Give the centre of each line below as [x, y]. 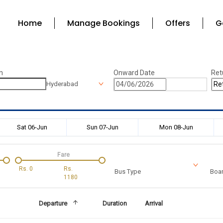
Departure [53, 203]
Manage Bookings [103, 23]
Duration [114, 203]
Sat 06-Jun [32, 127]
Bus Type [128, 171]
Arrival [154, 203]
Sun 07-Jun [102, 127]
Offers [177, 23]
